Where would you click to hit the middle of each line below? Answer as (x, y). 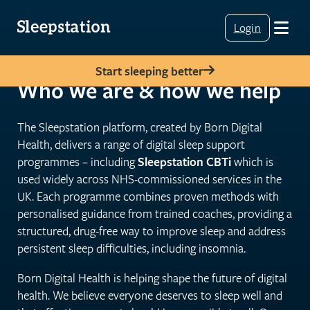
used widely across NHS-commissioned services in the (149, 179)
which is (252, 161)
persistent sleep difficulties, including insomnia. (131, 248)
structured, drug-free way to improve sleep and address (152, 230)
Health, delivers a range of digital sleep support (131, 144)
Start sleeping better (149, 71)
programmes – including (77, 161)
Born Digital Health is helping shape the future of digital (152, 277)
